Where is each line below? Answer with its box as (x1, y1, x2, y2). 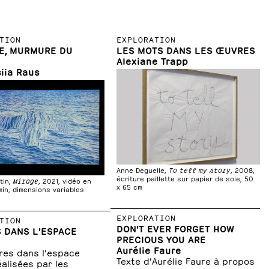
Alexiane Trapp (116, 55, 189, 66)
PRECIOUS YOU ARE (116, 233, 207, 245)
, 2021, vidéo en (38, 176, 91, 186)
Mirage (13, 176, 38, 186)
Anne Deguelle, (116, 165, 169, 175)
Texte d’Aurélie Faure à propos (116, 255, 255, 267)
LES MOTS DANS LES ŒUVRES (116, 44, 256, 55)
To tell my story (169, 165, 231, 175)
